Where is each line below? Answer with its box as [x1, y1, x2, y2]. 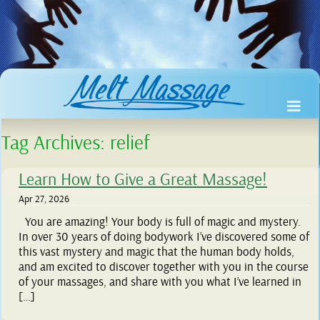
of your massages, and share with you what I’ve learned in [19, 274, 301, 290]
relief [110, 131, 150, 156]
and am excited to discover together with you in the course [19, 259, 309, 275]
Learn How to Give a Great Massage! [19, 169, 267, 191]
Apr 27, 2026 [19, 193, 69, 206]
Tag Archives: [1, 131, 110, 156]
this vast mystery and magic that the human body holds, [19, 244, 294, 260]
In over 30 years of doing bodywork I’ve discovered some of [19, 229, 309, 245]
